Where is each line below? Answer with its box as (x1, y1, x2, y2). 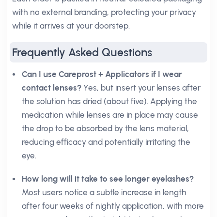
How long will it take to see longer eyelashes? (22, 174, 194, 184)
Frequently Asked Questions (12, 46, 152, 59)
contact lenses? (22, 83, 81, 93)
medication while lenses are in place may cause (22, 110, 198, 120)
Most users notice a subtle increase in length (22, 187, 186, 197)
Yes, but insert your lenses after (81, 83, 201, 93)
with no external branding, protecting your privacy (12, 7, 196, 17)
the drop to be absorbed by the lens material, (22, 124, 189, 133)
